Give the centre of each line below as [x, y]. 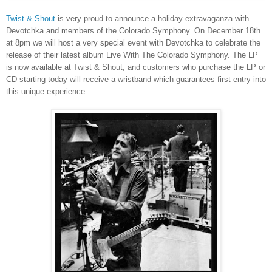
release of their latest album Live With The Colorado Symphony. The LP [132, 55]
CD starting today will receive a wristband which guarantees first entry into [136, 80]
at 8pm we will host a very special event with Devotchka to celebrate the [133, 43]
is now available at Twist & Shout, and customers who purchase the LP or [136, 67]
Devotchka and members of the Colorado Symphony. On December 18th [133, 31]
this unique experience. [48, 92]
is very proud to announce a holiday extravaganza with [153, 19]
